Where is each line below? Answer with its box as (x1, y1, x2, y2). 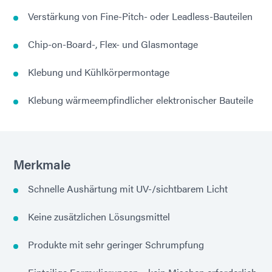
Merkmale (13, 155, 70, 174)
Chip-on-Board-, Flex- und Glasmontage (28, 37, 198, 52)
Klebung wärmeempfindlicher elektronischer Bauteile (28, 93, 253, 107)
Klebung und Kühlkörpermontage (28, 65, 169, 80)
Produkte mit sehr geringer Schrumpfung (28, 237, 204, 252)
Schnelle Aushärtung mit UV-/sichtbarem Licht (28, 182, 228, 196)
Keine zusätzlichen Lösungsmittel (28, 209, 170, 224)
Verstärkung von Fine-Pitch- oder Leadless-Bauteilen (28, 9, 253, 24)
